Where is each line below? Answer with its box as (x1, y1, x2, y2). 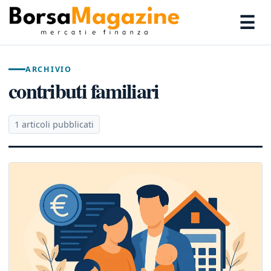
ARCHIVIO (25, 64, 72, 74)
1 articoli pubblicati (15, 119, 94, 130)
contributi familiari (8, 76, 159, 106)
